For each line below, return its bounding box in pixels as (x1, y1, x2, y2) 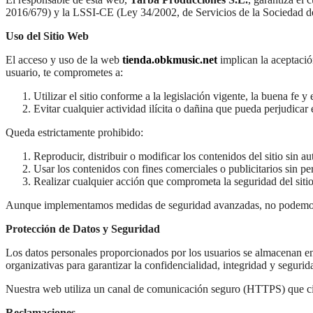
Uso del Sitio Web (6, 29, 89, 42)
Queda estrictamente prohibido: (6, 126, 143, 138)
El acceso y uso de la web (6, 53, 122, 66)
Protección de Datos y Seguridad (6, 222, 160, 235)
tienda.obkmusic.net (122, 53, 217, 66)
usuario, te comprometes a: (6, 66, 123, 78)
